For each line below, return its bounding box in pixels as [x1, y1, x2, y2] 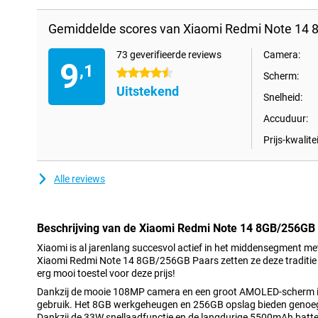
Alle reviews [54, 173, 105, 185]
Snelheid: [263, 92, 302, 103]
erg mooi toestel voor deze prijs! [37, 268, 175, 279]
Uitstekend [116, 84, 179, 99]
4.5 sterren [116, 67, 164, 79]
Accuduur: [263, 113, 308, 124]
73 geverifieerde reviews [116, 49, 221, 60]
